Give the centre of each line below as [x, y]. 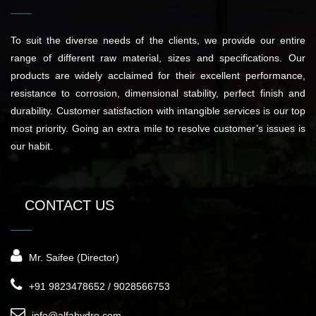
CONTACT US [69, 206]
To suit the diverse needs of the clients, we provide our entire [158, 41]
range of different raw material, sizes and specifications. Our [158, 58]
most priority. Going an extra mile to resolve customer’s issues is [158, 129]
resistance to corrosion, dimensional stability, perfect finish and [158, 93]
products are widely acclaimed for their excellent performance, [158, 76]
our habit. [32, 146]
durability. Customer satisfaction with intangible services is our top [158, 111]
